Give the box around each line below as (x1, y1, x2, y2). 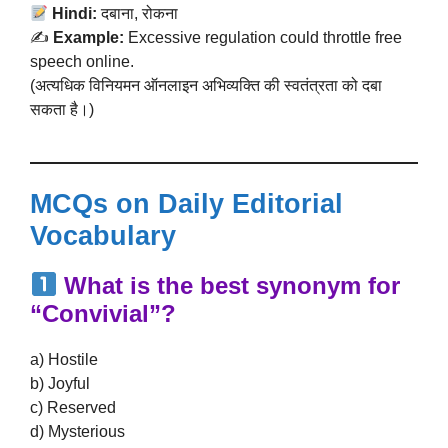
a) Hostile (30, 351, 98, 368)
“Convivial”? (30, 300, 176, 327)
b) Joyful (30, 375, 90, 392)
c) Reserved (30, 399, 116, 416)
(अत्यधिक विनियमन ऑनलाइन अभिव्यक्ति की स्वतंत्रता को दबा (30, 77, 382, 94)
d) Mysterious (30, 423, 125, 440)
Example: (53, 29, 124, 46)
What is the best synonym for (57, 272, 401, 299)
